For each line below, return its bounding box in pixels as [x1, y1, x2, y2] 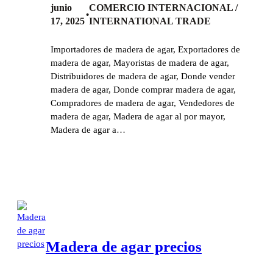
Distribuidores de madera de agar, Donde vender [51, 71, 235, 82]
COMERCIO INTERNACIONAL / [89, 2, 238, 13]
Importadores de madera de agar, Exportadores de [51, 44, 240, 55]
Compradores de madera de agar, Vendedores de [51, 98, 235, 108]
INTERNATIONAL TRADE [89, 16, 211, 27]
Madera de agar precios [46, 238, 202, 255]
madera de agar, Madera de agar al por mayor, [51, 112, 225, 122]
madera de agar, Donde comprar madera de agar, [51, 85, 236, 95]
